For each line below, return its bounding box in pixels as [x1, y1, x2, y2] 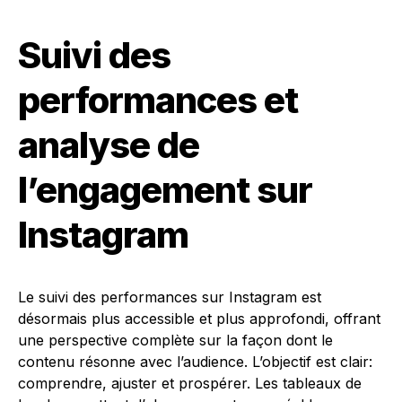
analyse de [18, 123, 199, 168]
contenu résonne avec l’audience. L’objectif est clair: [18, 353, 372, 371]
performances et [18, 78, 298, 123]
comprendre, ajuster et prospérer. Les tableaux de [18, 374, 362, 393]
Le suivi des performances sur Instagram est [18, 288, 321, 307]
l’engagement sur [18, 168, 312, 213]
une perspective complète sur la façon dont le [18, 331, 333, 350]
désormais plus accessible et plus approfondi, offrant [18, 310, 380, 328]
